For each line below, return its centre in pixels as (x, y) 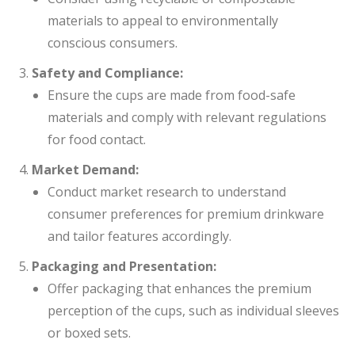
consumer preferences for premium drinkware (186, 214)
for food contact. (97, 139)
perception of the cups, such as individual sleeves (193, 311)
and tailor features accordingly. (139, 236)
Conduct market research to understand (167, 192)
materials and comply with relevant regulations (187, 117)
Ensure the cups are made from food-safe (172, 95)
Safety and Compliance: (107, 73)
